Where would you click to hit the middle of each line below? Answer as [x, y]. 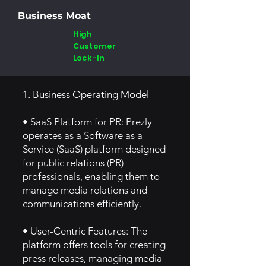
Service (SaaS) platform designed [94, 149]
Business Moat [54, 16]
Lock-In [89, 58]
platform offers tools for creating [94, 245]
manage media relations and [85, 190]
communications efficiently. [82, 204]
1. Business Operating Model [86, 94]
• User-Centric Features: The [85, 231]
